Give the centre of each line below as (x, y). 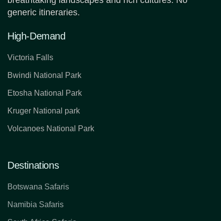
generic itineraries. (44, 13)
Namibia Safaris (36, 205)
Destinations (33, 166)
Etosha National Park (45, 93)
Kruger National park (44, 111)
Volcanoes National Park (51, 129)
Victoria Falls (30, 58)
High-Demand (37, 36)
